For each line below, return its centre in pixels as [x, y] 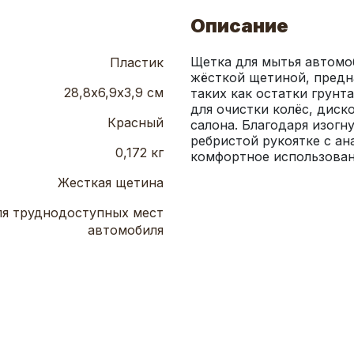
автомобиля [126, 230]
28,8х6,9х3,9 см [114, 93]
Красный [136, 123]
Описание [239, 26]
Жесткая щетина [111, 183]
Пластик [137, 63]
